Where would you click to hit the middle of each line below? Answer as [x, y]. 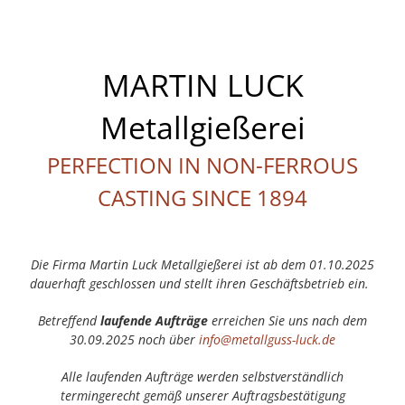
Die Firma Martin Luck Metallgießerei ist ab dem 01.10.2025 [202, 265]
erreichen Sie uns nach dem [287, 321]
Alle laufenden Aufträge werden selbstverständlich [202, 377]
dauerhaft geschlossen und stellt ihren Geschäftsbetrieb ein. [202, 284]
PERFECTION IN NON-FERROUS [202, 165]
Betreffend [69, 321]
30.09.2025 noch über [134, 340]
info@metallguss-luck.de [267, 340]
